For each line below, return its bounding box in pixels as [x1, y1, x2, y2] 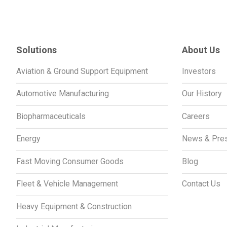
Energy [16, 134, 41, 144]
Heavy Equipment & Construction [16, 201, 132, 211]
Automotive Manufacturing [16, 89, 109, 99]
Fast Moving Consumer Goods [16, 156, 124, 166]
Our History [181, 89, 222, 99]
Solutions [16, 44, 57, 55]
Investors [181, 66, 216, 76]
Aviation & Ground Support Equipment [16, 66, 148, 76]
